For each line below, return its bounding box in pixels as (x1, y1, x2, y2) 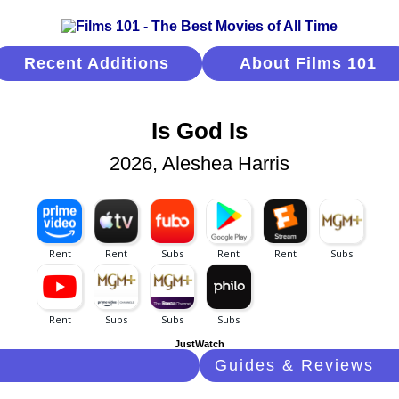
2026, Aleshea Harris (110, 152, 289, 175)
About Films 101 (239, 54, 377, 72)
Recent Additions (24, 54, 169, 72)
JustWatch (175, 338, 224, 350)
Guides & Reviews (215, 356, 374, 375)
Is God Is (151, 118, 248, 144)
